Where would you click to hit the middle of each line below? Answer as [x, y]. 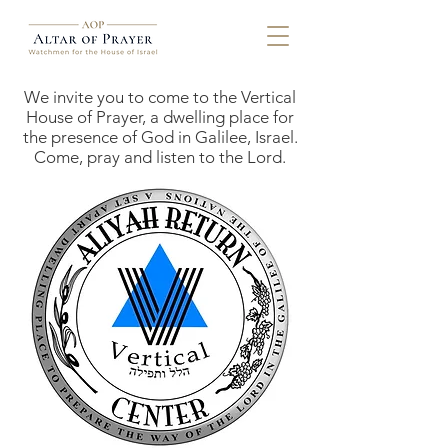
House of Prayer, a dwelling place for [160, 117]
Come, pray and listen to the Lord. [160, 157]
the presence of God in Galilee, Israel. [160, 137]
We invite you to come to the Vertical [160, 97]
